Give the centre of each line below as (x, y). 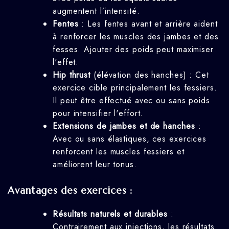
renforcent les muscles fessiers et (119, 152)
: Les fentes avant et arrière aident (148, 24)
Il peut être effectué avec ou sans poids (131, 101)
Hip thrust (72, 75)
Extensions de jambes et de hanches (124, 126)
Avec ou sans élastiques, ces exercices (130, 139)
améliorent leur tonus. (95, 165)
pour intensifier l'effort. (98, 113)
